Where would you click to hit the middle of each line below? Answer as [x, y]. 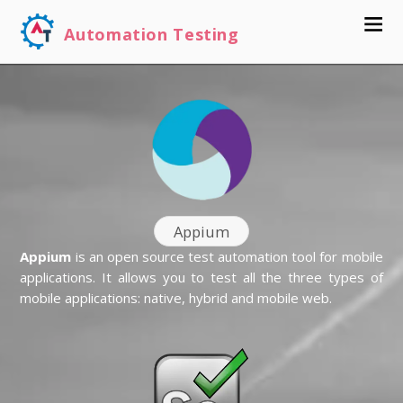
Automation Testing [152, 34]
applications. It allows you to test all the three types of [201, 278]
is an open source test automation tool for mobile [227, 257]
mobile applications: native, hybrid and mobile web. [176, 298]
